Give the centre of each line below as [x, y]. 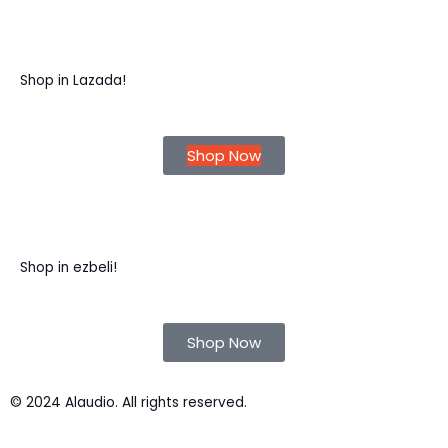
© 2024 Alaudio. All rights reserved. [128, 403]
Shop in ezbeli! [68, 268]
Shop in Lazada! [73, 81]
